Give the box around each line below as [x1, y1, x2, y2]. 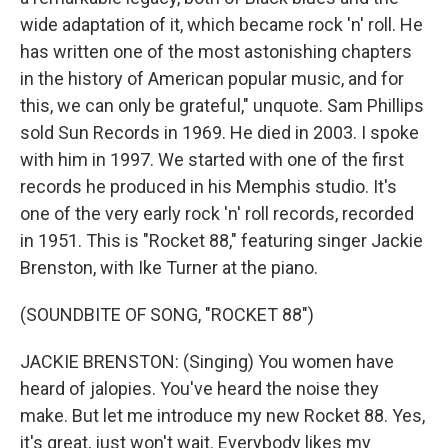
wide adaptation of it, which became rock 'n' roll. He [20, 14, 423, 35]
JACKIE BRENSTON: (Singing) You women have [20, 351, 394, 372]
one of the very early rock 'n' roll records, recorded [20, 203, 414, 224]
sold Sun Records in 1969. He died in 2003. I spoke [20, 122, 419, 143]
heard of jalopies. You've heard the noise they [20, 378, 379, 399]
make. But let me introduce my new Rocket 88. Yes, [20, 405, 425, 426]
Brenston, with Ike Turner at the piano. [20, 257, 318, 278]
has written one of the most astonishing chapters [20, 41, 412, 62]
